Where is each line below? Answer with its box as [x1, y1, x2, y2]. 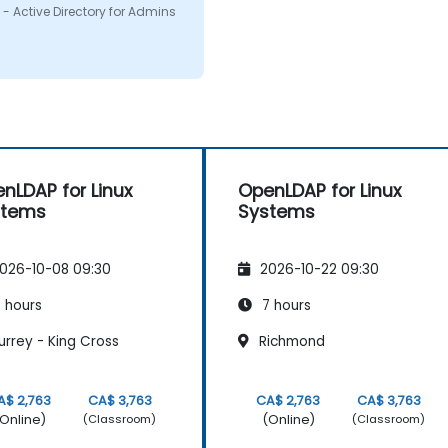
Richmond [255, 331, 325, 351]
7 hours [258, 295, 311, 315]
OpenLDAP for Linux [238, 178, 401, 203]
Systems [238, 199, 315, 224]
